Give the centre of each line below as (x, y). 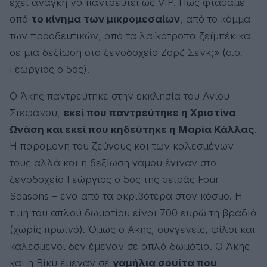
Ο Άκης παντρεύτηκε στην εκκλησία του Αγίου (119, 96)
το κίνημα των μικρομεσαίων (105, 19)
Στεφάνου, (36, 113)
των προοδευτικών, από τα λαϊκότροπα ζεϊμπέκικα (130, 36)
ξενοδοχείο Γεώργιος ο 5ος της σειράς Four (114, 179)
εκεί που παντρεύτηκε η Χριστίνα (150, 113)
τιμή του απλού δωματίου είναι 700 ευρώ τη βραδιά (133, 213)
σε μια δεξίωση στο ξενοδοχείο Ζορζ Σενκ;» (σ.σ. (126, 52)
